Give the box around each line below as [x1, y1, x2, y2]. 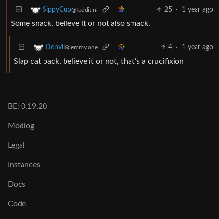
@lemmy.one [65, 44, 98, 50]
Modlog [8, 122, 34, 130]
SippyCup [43, 6, 71, 13]
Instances [8, 161, 40, 169]
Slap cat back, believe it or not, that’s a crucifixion [14, 57, 184, 65]
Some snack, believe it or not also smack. [11, 19, 150, 27]
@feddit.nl [71, 7, 98, 13]
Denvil [45, 44, 65, 51]
